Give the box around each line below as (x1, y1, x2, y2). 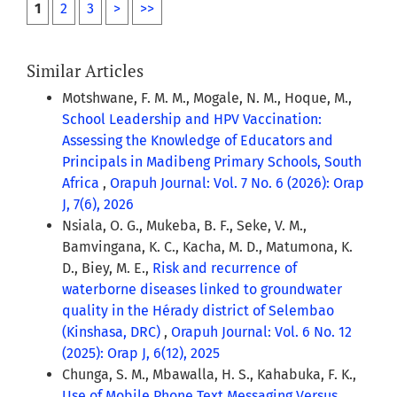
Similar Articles (27, 59, 144, 82)
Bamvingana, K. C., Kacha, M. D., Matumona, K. (62, 238, 353, 256)
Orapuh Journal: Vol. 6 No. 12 (171, 323, 352, 341)
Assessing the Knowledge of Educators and (62, 132, 333, 150)
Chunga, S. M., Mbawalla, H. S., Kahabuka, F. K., (62, 366, 356, 384)
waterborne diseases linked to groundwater (62, 281, 342, 299)
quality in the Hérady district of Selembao (62, 302, 334, 320)
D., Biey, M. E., (62, 260, 152, 277)
